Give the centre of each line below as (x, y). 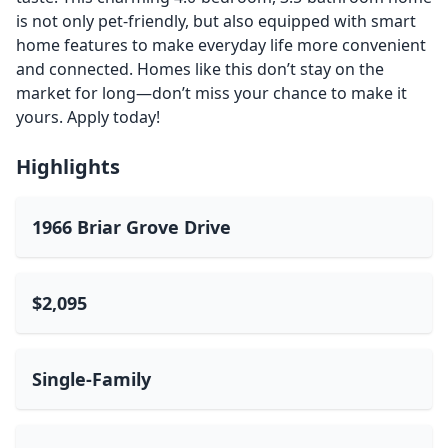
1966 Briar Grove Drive (131, 227)
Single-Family (91, 379)
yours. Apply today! (88, 117)
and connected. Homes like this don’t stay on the (200, 69)
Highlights (68, 166)
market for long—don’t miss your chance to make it (211, 93)
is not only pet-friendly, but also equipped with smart (216, 21)
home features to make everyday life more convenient (221, 45)
